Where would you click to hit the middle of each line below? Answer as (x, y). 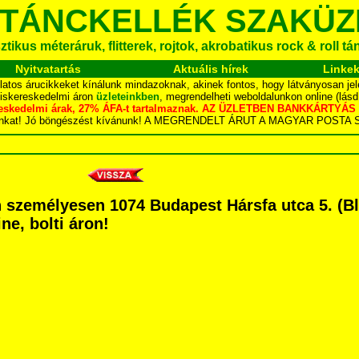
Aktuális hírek (211, 69)
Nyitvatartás (48, 69)
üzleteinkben (128, 97)
